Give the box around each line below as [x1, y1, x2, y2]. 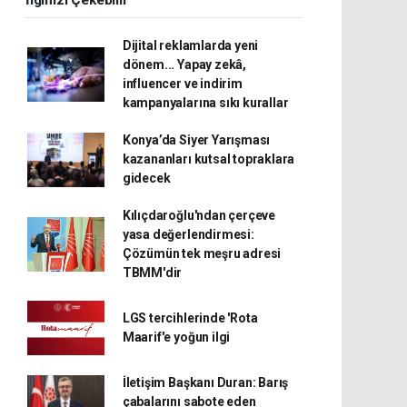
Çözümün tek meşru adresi [122, 246, 282, 261]
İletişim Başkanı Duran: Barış [122, 375, 289, 390]
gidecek [122, 171, 171, 185]
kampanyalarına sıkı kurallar [122, 95, 289, 110]
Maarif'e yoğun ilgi [122, 330, 231, 344]
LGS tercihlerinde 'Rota [122, 311, 258, 325]
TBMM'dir [122, 265, 183, 280]
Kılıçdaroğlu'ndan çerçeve [122, 208, 276, 223]
